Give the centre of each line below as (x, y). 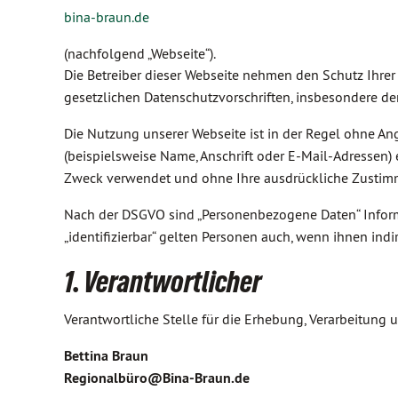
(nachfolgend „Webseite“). (140, 53)
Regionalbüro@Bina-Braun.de (157, 378)
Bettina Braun (106, 356)
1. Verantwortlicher (163, 282)
